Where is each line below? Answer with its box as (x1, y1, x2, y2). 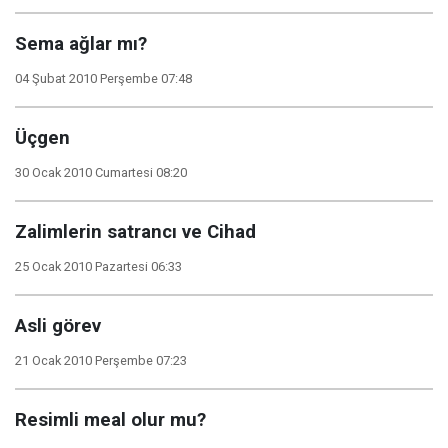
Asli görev (15, 315, 101, 337)
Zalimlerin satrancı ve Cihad (15, 221, 256, 243)
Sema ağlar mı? (15, 33, 147, 55)
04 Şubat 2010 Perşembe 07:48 (15, 71, 192, 86)
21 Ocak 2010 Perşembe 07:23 (15, 353, 187, 368)
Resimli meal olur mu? (15, 409, 206, 431)
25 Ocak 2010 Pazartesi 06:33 (15, 259, 182, 274)
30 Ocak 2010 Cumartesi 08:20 (15, 165, 187, 180)
